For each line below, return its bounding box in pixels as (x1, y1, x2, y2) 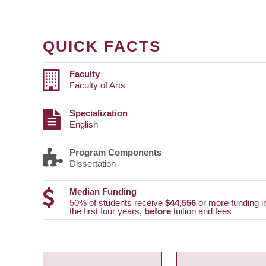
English (69, 119, 98, 130)
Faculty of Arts (69, 80, 125, 91)
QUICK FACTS (43, 37, 161, 55)
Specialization (69, 108, 128, 119)
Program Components (69, 147, 161, 158)
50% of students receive (69, 198, 165, 208)
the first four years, (69, 206, 144, 217)
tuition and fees (171, 206, 232, 217)
